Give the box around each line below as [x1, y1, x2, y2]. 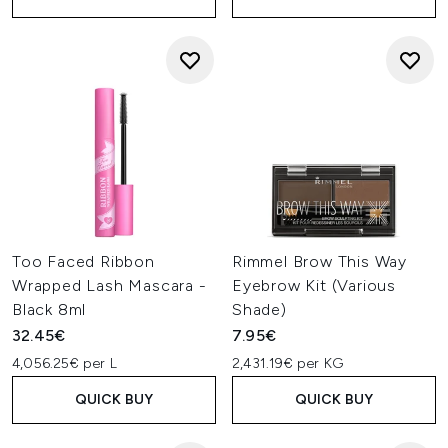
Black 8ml [12, 300, 87, 319]
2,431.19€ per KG [232, 355, 344, 372]
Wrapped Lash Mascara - [12, 276, 207, 295]
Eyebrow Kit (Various [232, 276, 397, 295]
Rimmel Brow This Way [232, 252, 408, 271]
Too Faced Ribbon [12, 252, 155, 271]
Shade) [232, 300, 287, 319]
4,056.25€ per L [12, 355, 117, 372]
